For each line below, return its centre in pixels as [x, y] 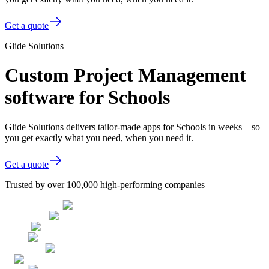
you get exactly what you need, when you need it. [99, 138]
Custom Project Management [125, 75]
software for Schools [87, 98]
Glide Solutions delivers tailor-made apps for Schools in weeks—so [132, 127]
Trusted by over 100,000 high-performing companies [105, 184]
